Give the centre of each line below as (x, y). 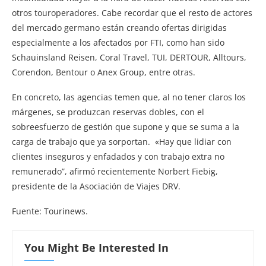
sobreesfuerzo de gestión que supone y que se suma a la (126, 127)
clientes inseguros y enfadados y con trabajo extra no (118, 157)
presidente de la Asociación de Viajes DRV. (96, 186)
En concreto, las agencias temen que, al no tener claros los (129, 97)
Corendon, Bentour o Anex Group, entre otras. (104, 72)
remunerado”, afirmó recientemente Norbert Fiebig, (115, 172)
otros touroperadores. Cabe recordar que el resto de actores (132, 13)
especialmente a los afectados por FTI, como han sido (118, 43)
